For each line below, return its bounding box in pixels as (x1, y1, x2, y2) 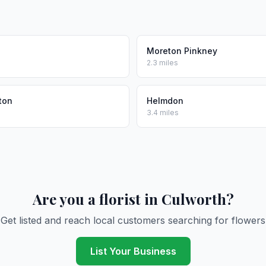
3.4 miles (147, 108, 179, 117)
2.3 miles (147, 58, 178, 67)
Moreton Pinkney (147, 46, 217, 56)
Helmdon (147, 96, 183, 106)
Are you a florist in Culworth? (32, 189, 234, 208)
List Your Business (90, 245, 176, 257)
